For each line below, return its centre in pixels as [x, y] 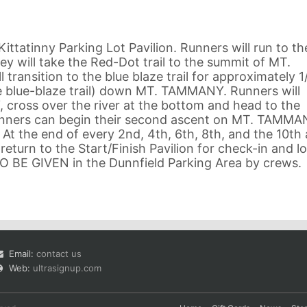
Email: [23, 253]
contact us [59, 253]
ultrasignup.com [67, 268]
